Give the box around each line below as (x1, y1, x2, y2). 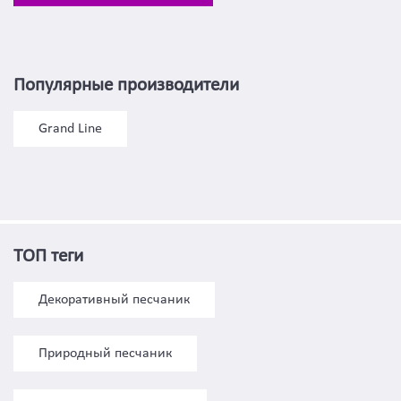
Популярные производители (13, 76, 239, 95)
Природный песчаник (38, 346, 172, 361)
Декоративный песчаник (38, 293, 190, 307)
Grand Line (38, 122, 102, 136)
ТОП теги (13, 247, 83, 266)
